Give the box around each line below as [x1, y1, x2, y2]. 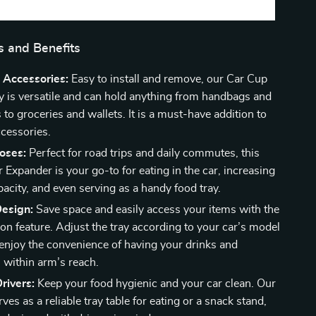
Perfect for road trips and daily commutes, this [26, 147, 260, 159]
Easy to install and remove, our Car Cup [68, 73, 268, 85]
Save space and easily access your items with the [33, 204, 280, 215]
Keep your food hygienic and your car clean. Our [35, 278, 276, 289]
